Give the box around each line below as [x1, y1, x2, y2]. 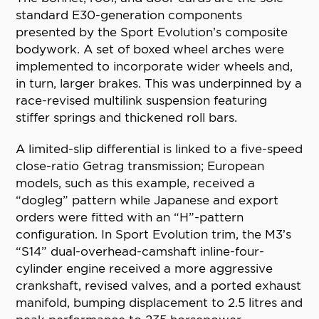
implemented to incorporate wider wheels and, [16, 59, 293, 74]
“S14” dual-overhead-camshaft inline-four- [16, 244, 265, 259]
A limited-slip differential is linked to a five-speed [16, 142, 303, 157]
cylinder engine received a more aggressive [16, 261, 273, 276]
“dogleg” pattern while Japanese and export [16, 193, 279, 208]
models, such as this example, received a [16, 176, 256, 191]
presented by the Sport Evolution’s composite [16, 25, 288, 40]
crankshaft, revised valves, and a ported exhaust [16, 278, 302, 293]
